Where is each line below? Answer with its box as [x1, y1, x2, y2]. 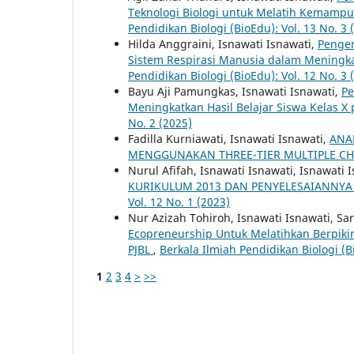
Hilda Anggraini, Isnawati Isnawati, [128, 36, 318, 51]
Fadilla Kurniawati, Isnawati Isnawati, [128, 130, 330, 146]
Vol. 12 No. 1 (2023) [128, 194, 230, 209]
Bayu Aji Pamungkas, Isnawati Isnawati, [128, 83, 341, 99]
